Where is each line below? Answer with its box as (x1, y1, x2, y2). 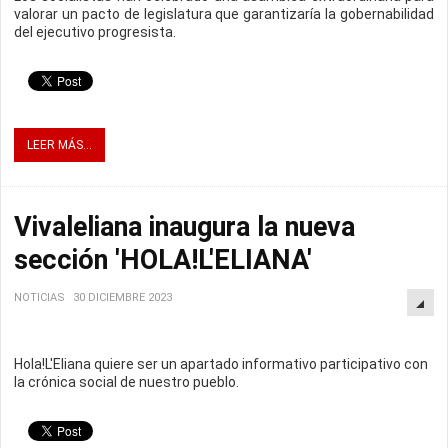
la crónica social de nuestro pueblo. (14, 374, 239, 391)
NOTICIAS (14, 291, 65, 305)
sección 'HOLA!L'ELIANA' (14, 244, 312, 277)
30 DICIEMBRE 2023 (73, 291, 172, 305)
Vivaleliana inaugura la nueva (14, 211, 355, 244)
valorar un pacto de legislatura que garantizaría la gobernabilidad (14, 6, 434, 23)
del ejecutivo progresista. (14, 24, 179, 41)
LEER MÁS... (27, 138, 92, 153)
